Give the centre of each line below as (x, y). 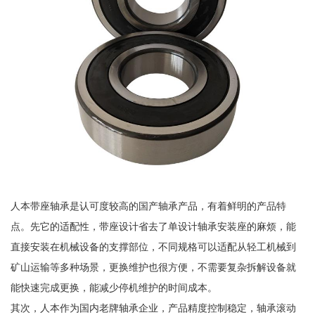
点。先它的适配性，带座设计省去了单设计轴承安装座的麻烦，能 (153, 227)
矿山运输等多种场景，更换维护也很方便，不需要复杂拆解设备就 (153, 268)
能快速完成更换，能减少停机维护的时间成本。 (114, 288)
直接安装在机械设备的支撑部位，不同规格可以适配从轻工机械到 (153, 247)
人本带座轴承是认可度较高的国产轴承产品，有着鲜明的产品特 (148, 206)
